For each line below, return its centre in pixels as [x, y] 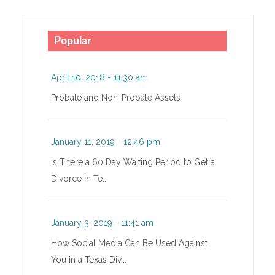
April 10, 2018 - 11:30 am [99, 78]
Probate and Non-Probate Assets [115, 98]
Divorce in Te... [79, 179]
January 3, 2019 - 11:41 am [102, 223]
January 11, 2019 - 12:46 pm [105, 142]
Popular [72, 41]
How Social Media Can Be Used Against [129, 243]
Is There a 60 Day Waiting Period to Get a [133, 162]
